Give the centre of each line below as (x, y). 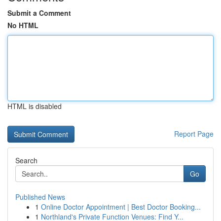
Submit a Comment (39, 13)
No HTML (23, 25)
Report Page (194, 134)
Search (26, 160)
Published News (40, 197)
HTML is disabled (35, 106)
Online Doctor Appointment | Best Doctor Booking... (121, 207)
